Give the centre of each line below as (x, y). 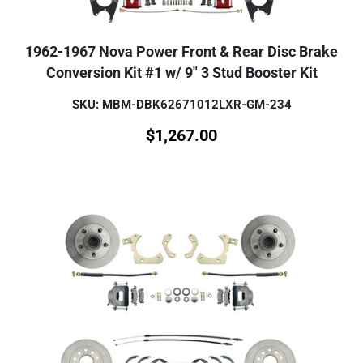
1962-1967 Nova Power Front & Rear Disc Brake (181, 52)
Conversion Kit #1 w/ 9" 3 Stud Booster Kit (181, 73)
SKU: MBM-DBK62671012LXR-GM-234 (181, 105)
